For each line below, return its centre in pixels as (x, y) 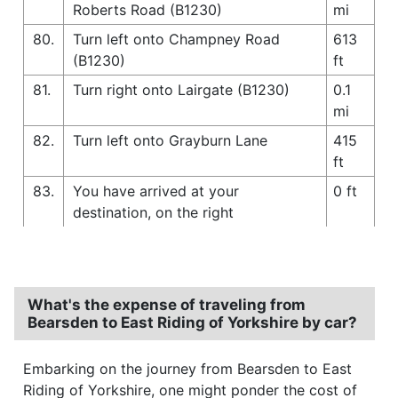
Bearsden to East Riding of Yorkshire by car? (192, 322)
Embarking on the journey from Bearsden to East (187, 368)
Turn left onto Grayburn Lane (170, 140)
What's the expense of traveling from (167, 304)
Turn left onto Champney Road (176, 39)
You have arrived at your (156, 191)
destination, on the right (153, 212)
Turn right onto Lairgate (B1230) (181, 89)
